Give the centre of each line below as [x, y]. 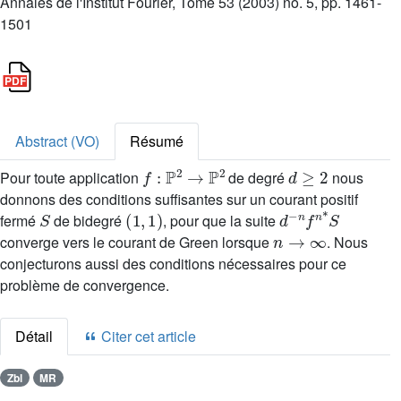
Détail [34, 336]
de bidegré [88, 221]
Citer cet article [147, 336]
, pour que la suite [222, 221]
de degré [257, 178]
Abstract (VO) [57, 141]
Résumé [157, 141]
